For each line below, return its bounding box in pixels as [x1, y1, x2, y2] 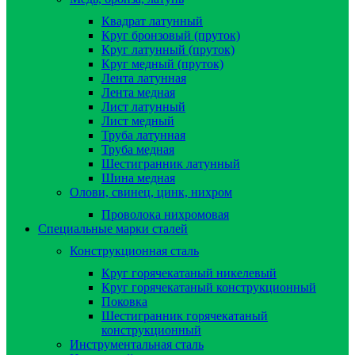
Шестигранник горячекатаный [101, 308, 268, 323]
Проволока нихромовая [101, 207, 229, 221]
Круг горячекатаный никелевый [101, 265, 277, 280]
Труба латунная [101, 128, 185, 142]
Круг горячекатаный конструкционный [101, 280, 316, 294]
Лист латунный [101, 99, 185, 113]
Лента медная [101, 85, 175, 99]
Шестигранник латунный [101, 156, 240, 170]
